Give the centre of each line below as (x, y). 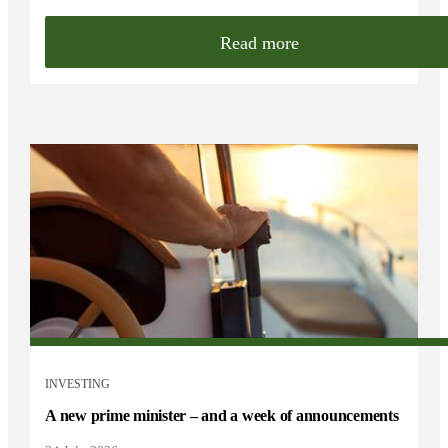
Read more (260, 43)
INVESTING (78, 383)
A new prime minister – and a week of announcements (222, 415)
